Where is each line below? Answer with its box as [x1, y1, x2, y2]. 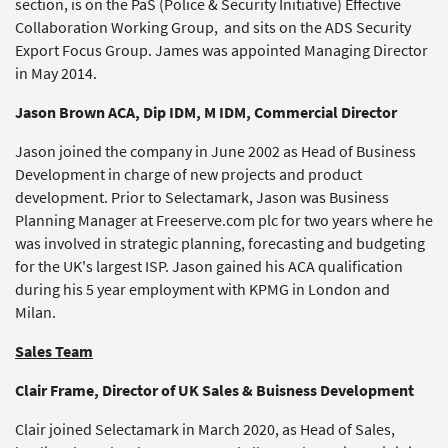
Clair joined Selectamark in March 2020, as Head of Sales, [15, 419, 395, 440]
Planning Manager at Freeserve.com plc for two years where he [15, 210, 433, 231]
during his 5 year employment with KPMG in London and [15, 279, 390, 300]
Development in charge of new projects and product [15, 164, 362, 185]
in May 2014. [15, 63, 97, 84]
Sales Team [15, 341, 93, 362]
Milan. [15, 302, 56, 323]
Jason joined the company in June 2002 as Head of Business [15, 141, 416, 162]
